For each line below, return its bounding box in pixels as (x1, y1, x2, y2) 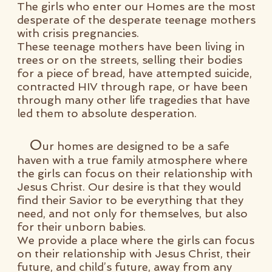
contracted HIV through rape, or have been (17, 80, 248, 93)
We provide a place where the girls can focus (17, 234, 254, 246)
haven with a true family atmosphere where (17, 154, 248, 166)
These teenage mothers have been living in (17, 40, 245, 53)
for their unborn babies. (17, 220, 146, 233)
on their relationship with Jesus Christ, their (17, 247, 251, 260)
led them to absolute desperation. (17, 107, 197, 120)
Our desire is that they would (88, 180, 241, 193)
